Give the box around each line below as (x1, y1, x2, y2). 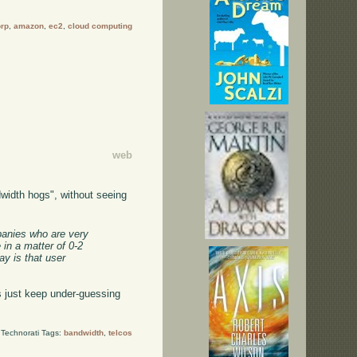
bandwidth (63, 328, 104, 337)
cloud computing (67, 22, 132, 31)
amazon (13, 22, 44, 31)
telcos (108, 328, 132, 337)
